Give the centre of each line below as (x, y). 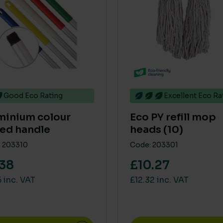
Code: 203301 (154, 145)
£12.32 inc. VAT (159, 180)
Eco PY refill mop (173, 117)
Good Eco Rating (33, 96)
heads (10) (157, 130)
